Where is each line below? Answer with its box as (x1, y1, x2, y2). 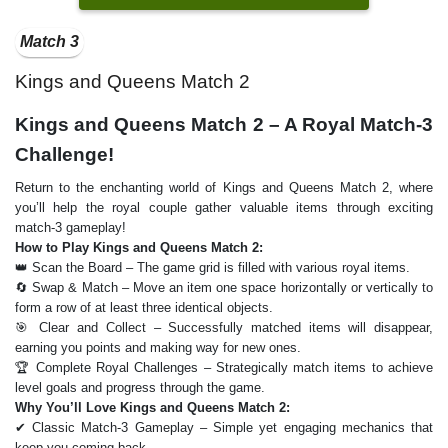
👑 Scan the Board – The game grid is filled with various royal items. (15, 259, 410, 275)
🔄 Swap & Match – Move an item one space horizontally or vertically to (15, 279, 433, 295)
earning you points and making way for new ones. (15, 339, 301, 355)
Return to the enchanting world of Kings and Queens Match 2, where (15, 179, 433, 195)
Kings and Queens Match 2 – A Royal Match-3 (15, 113, 433, 135)
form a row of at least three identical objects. (15, 299, 273, 315)
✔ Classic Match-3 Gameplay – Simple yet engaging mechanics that (15, 419, 433, 435)
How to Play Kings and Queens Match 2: (15, 239, 263, 255)
